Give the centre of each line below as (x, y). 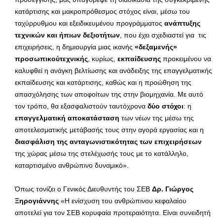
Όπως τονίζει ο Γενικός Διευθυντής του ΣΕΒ (83, 189)
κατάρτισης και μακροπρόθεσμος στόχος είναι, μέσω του (102, 12)
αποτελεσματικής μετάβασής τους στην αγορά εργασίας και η (109, 130)
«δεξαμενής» (156, 47)
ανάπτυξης (182, 23)
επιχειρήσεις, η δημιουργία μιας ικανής (75, 47)
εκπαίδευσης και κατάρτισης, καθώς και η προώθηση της (103, 83)
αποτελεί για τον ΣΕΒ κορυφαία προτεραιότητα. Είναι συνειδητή (113, 213)
